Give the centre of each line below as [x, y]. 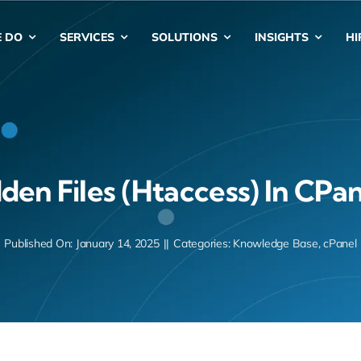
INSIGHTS [281, 37]
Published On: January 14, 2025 [82, 243]
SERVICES [87, 37]
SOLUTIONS [184, 37]
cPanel [340, 243]
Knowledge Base [276, 243]
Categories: [203, 243]
